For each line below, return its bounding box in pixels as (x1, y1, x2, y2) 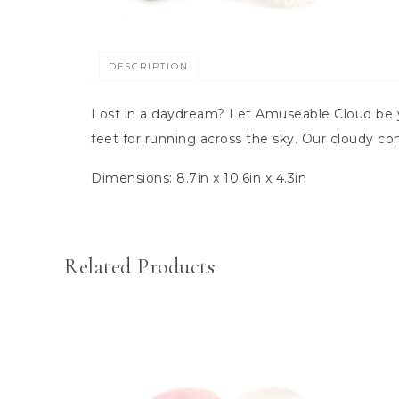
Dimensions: (91, 169, 173, 186)
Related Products (64, 253, 215, 280)
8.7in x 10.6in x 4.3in (176, 169, 306, 186)
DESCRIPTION (109, 60, 189, 72)
